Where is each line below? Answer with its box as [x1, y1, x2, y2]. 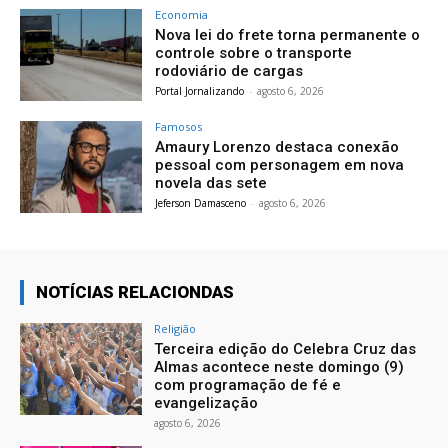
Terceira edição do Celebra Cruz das [154, 340, 417, 359]
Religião [154, 321, 197, 337]
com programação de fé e [154, 376, 342, 395]
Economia [155, 7, 209, 23]
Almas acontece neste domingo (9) [154, 358, 405, 377]
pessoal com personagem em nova [155, 156, 405, 175]
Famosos [155, 119, 203, 135]
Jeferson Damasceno [155, 196, 247, 211]
